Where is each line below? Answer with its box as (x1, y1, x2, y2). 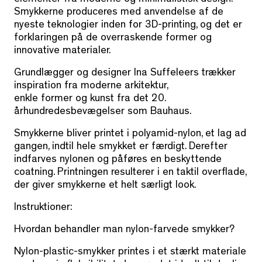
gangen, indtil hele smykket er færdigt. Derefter (14, 142, 227, 153)
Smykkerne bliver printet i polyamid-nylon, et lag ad (14, 129, 246, 140)
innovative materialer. (14, 46, 111, 57)
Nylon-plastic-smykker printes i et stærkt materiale (14, 247, 246, 258)
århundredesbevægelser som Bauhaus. (14, 107, 191, 118)
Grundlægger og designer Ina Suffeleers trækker (14, 68, 236, 80)
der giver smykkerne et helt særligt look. (14, 181, 196, 192)
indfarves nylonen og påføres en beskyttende (14, 155, 222, 166)
